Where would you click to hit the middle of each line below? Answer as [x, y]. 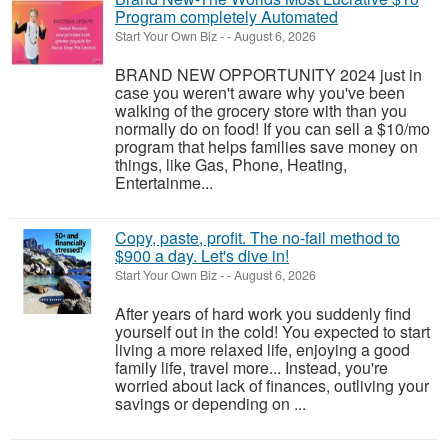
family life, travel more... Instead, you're [251, 367]
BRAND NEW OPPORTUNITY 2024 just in [268, 74]
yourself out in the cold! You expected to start [272, 331]
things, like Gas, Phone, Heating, [231, 164]
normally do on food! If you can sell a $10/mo [272, 128]
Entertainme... [164, 182]
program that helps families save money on [266, 146]
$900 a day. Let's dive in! [202, 255]
